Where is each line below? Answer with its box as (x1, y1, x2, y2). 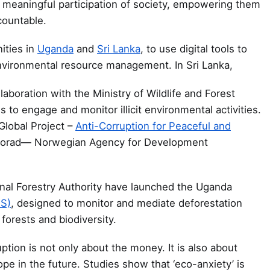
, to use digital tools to (140, 42, 247, 55)
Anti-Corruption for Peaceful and (75, 120, 231, 133)
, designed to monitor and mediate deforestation (11, 197, 242, 210)
